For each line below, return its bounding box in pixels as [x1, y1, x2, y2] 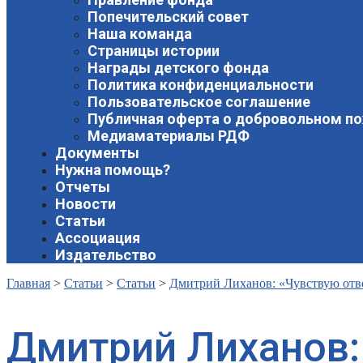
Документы [55, 143, 139, 161]
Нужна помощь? [55, 160, 170, 178]
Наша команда [88, 24, 192, 42]
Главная [6, 275, 50, 290]
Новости [55, 194, 116, 212]
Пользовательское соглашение [88, 92, 310, 110]
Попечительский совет [88, 7, 249, 25]
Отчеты [55, 177, 110, 195]
